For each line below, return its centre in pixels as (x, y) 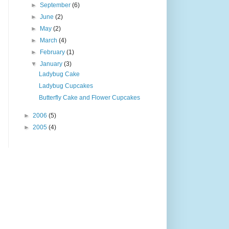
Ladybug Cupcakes (66, 86)
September (56, 5)
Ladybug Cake (59, 74)
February (53, 52)
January (52, 64)
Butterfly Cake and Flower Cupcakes (89, 97)
